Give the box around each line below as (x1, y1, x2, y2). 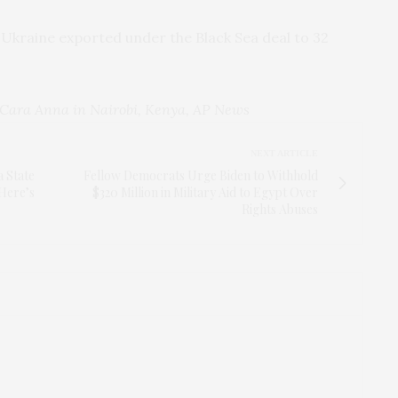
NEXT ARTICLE (251, 147, 318, 158)
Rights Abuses (242, 200, 318, 218)
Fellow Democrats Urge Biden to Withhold (84, 166, 318, 184)
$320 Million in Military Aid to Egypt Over (92, 183, 318, 201)
